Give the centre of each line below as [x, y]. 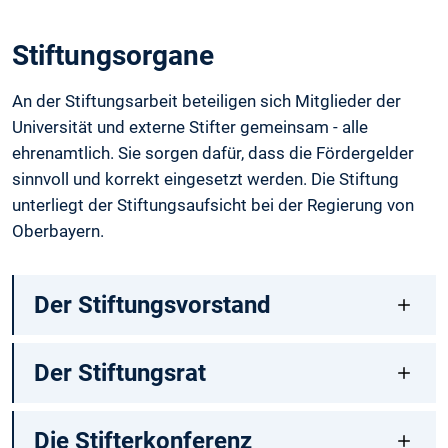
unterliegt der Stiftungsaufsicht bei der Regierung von [213, 205]
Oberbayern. [58, 231]
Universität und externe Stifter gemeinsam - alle [190, 127]
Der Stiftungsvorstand [152, 304]
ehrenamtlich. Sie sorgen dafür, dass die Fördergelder [213, 153]
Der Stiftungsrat [119, 372]
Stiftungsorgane [113, 56]
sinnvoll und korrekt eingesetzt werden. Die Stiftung [205, 179]
